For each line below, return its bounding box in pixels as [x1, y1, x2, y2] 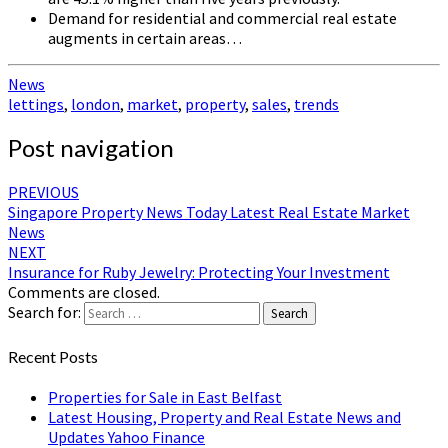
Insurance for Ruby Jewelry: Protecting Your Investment [8, 262, 390, 283]
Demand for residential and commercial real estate [48, 7, 397, 28]
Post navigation [8, 133, 174, 163]
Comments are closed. [8, 282, 160, 303]
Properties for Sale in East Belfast [48, 386, 282, 407]
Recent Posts [8, 346, 98, 366]
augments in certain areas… [48, 27, 242, 48]
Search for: [8, 302, 81, 323]
